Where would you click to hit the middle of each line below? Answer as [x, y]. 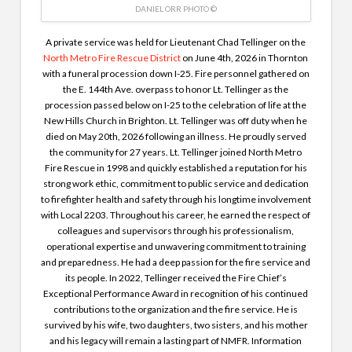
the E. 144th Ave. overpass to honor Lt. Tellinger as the [176, 89]
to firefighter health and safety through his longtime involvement [176, 199]
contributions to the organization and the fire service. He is [176, 309]
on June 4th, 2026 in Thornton [245, 57]
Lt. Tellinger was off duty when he [238, 120]
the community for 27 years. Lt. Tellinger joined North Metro [176, 152]
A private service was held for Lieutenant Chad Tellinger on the [176, 42]
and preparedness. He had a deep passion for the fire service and [176, 262]
